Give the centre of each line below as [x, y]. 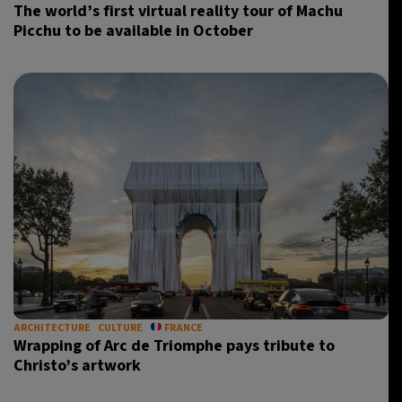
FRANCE [182, 328]
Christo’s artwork [77, 366]
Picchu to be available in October [133, 31]
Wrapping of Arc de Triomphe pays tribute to [174, 346]
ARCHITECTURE [52, 328]
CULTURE [120, 328]
